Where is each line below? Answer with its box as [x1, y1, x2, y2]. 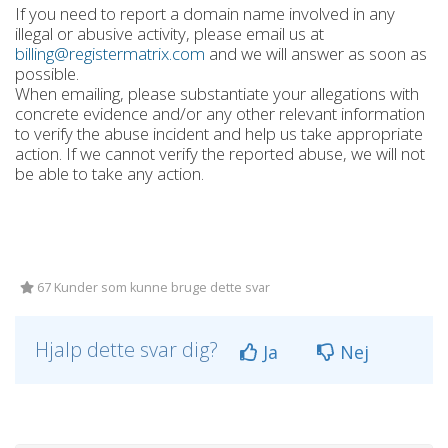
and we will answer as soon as [205, 42, 427, 65]
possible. [15, 62, 79, 85]
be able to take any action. [15, 162, 204, 185]
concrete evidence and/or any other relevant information [15, 102, 425, 125]
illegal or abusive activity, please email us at [15, 22, 324, 45]
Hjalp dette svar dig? [35, 336, 223, 363]
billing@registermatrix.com [15, 42, 205, 65]
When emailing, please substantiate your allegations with [15, 82, 419, 105]
